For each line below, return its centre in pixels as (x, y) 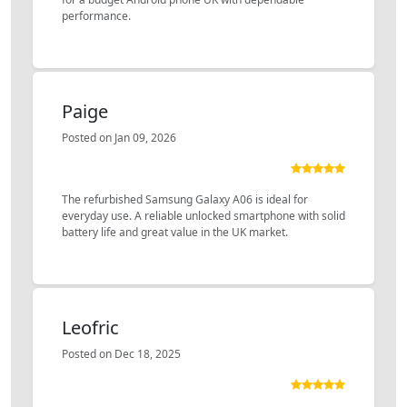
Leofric (90, 327)
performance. (96, 15)
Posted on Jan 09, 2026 (119, 137)
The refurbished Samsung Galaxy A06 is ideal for (185, 199)
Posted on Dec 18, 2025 (121, 353)
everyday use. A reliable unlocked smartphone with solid (203, 215)
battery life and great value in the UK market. (175, 232)
